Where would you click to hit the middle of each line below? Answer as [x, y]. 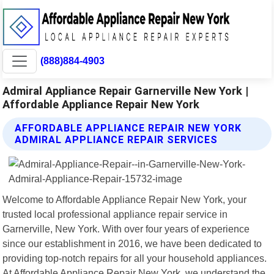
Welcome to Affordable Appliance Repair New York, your [125, 199]
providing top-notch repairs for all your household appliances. [135, 258]
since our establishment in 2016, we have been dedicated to [132, 243]
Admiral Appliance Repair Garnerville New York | [126, 91]
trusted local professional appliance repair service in [115, 214]
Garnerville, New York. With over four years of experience [126, 228]
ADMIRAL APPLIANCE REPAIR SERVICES [117, 139]
